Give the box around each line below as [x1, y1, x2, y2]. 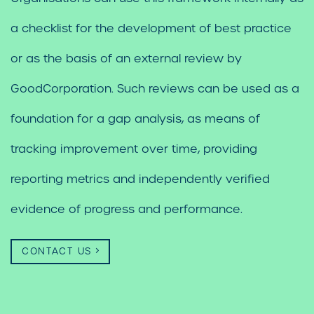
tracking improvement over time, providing [11, 142, 257, 157]
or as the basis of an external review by [11, 51, 242, 67]
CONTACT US [22, 245, 92, 258]
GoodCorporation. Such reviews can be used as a [11, 81, 299, 97]
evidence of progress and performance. [11, 202, 243, 217]
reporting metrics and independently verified [11, 172, 270, 187]
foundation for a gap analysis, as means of [11, 111, 260, 127]
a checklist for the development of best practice [11, 21, 292, 36]
